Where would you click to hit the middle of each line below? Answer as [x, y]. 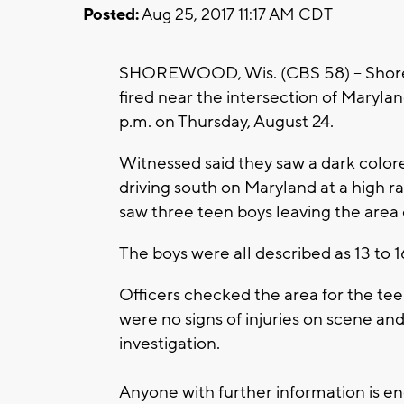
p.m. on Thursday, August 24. [226, 121]
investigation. [170, 343]
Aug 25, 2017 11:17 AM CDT [236, 14]
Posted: [111, 14]
